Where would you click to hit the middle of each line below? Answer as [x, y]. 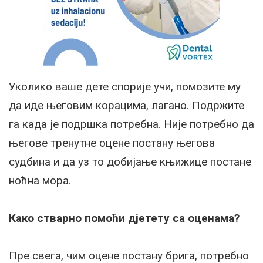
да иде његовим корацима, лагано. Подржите [127, 106]
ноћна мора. [40, 181]
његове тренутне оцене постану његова [112, 143]
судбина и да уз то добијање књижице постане [130, 162]
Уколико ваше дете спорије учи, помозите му [125, 87]
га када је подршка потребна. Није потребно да [131, 124]
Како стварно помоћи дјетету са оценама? [124, 218]
